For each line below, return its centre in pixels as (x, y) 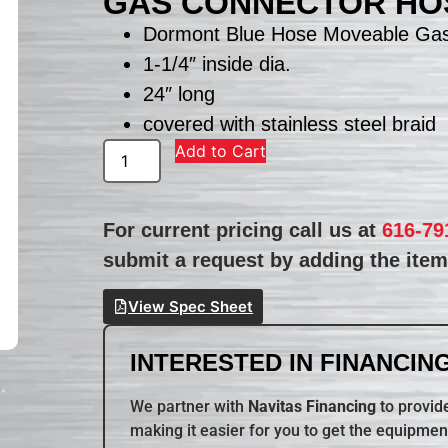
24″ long (179, 93)
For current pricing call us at (243, 229)
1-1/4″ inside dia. (217, 63)
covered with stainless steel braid (290, 123)
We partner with (189, 407)
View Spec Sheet (191, 307)
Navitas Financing (312, 407)
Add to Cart (221, 150)
